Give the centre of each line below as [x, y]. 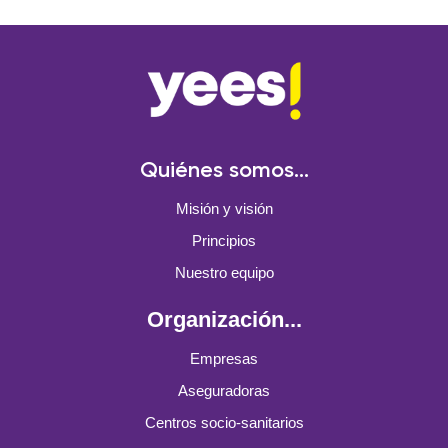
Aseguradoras [224, 390]
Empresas [224, 358]
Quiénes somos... [224, 170]
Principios [224, 240]
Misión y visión [224, 208]
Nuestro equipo [224, 272]
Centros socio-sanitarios [224, 422]
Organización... [224, 319]
